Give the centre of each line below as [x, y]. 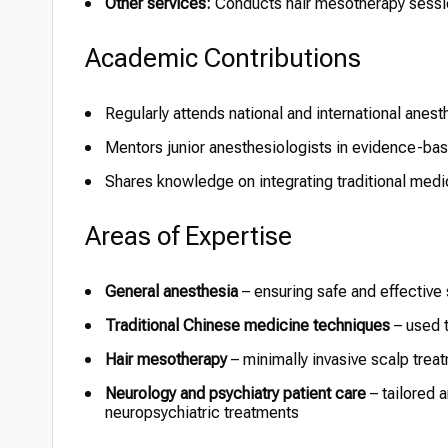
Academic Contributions [223, 58]
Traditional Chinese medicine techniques [247, 325]
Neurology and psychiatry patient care [235, 393]
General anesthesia [171, 291]
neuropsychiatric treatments [202, 412]
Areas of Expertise [188, 236]
